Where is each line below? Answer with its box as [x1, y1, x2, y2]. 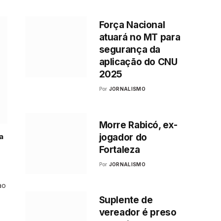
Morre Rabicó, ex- [99, 119, 178, 131]
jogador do [99, 131, 147, 143]
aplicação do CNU [99, 56, 178, 68]
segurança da [99, 43, 161, 55]
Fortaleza [99, 144, 140, 155]
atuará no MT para [99, 31, 181, 43]
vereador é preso [99, 207, 177, 219]
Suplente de [99, 194, 153, 206]
